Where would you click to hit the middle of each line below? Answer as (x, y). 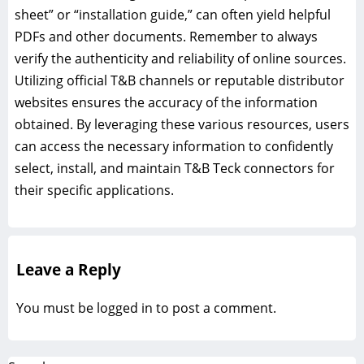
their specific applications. (94, 190)
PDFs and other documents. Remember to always (166, 36)
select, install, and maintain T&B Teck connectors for (175, 168)
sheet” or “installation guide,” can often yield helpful (173, 14)
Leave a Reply (69, 270)
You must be (56, 308)
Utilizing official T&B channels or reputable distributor (180, 80)
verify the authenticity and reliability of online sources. (180, 58)
